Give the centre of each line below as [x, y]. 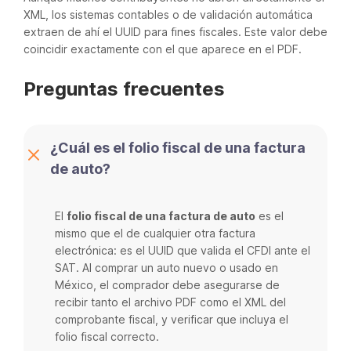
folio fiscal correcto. [107, 336]
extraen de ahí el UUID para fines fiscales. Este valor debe [175, 31]
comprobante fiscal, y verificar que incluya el [172, 319]
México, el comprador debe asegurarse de [167, 284]
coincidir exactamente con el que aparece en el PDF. [163, 49]
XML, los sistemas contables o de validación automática [168, 14]
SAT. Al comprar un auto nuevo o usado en [166, 267]
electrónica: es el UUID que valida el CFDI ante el [183, 250]
